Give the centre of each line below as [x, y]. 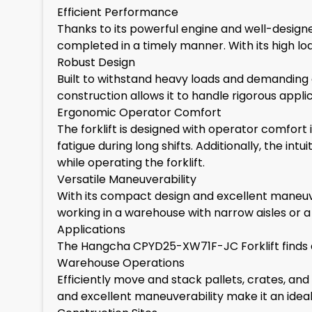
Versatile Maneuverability [127, 179]
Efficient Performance [118, 12]
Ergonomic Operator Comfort [139, 112]
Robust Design [96, 62]
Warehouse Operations [121, 263]
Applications [91, 229]
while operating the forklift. [131, 163]
